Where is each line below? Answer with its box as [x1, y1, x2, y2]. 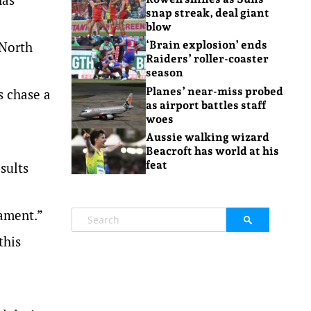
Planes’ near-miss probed [145, 84, 283, 98]
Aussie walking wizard [145, 131, 269, 144]
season [145, 66, 183, 80]
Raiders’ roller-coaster [145, 52, 269, 66]
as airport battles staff [145, 98, 266, 112]
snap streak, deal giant [145, 6, 269, 20]
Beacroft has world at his [145, 144, 279, 158]
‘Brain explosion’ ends [145, 38, 267, 52]
